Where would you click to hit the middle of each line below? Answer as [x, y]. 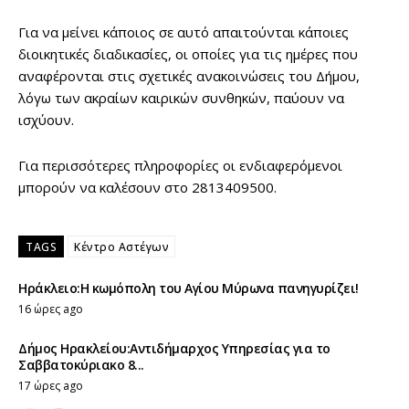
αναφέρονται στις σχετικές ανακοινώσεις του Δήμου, [189, 76]
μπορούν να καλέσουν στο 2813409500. [147, 188]
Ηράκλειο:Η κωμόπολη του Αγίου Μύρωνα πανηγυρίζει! [189, 288]
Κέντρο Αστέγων [121, 247]
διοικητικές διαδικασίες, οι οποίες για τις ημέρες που [188, 54]
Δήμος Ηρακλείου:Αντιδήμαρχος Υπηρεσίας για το [174, 349]
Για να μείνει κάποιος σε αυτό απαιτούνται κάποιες [184, 32]
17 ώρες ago [51, 386]
